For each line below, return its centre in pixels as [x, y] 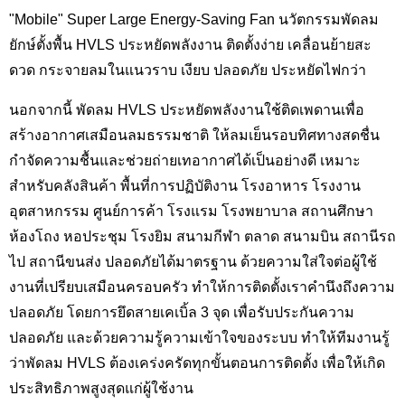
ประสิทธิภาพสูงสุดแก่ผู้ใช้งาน [101, 388]
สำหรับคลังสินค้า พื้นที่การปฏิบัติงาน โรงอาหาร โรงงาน [185, 186]
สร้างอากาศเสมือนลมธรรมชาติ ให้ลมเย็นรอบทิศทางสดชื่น [194, 135]
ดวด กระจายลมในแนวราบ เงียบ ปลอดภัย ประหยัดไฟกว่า [188, 70]
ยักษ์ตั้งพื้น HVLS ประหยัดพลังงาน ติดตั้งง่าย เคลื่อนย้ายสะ [190, 45]
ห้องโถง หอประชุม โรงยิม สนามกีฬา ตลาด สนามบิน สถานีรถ [202, 236]
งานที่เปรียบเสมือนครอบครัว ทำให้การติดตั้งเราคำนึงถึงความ [202, 287]
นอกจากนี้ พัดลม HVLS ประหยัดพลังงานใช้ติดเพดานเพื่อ [187, 110]
